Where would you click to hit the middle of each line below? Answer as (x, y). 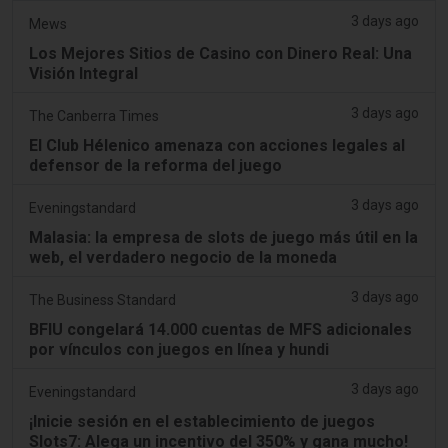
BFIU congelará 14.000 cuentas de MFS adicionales (220, 329)
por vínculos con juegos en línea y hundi (179, 349)
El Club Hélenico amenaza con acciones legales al (217, 145)
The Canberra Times (94, 115)
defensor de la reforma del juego (155, 165)
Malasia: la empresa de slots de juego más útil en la (223, 237)
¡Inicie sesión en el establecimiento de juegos (202, 421)
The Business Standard (102, 299)
